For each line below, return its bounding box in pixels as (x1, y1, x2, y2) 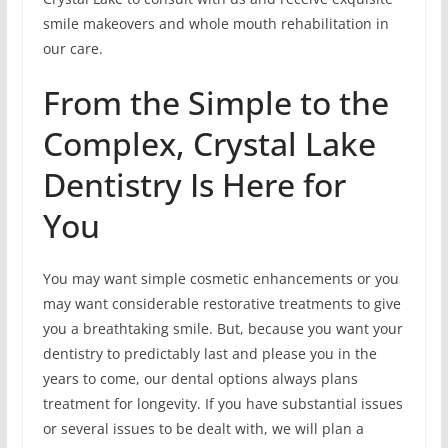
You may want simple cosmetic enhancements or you (42, 268, 399, 288)
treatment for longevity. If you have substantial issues (42, 393, 403, 413)
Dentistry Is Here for (42, 162, 346, 206)
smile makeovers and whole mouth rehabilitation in (42, 13, 389, 33)
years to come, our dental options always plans (42, 368, 358, 388)
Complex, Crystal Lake (42, 121, 376, 165)
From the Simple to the (42, 80, 389, 124)
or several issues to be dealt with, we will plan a (42, 418, 364, 438)
